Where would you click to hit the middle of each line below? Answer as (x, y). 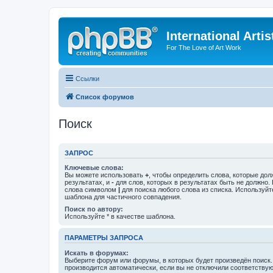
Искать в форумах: (97, 253)
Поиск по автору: (94, 209)
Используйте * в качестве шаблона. (120, 216)
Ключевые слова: (94, 168)
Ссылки (87, 78)
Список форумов (105, 97)
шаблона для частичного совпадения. (123, 197)
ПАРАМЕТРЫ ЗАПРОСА (104, 238)
